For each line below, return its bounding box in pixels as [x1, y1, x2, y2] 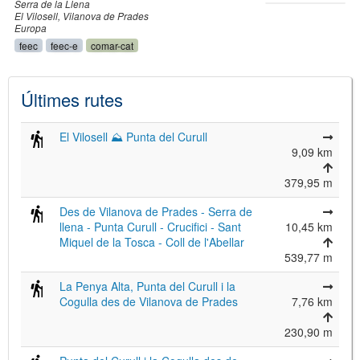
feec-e [51, 39, 78, 52]
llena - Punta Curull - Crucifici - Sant [59, 219, 241, 235]
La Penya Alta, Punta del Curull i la [59, 278, 235, 294]
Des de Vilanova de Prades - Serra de [59, 203, 252, 219]
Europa [14, 22, 47, 35]
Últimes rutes [21, 87, 123, 112]
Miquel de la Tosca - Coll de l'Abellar [59, 234, 244, 250]
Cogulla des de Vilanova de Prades [59, 293, 238, 309]
